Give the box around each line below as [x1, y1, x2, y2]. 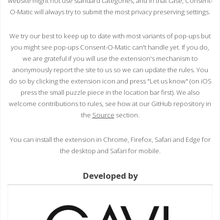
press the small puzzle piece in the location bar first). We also [20, 88, 200, 97]
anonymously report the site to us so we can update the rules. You [12, 65, 208, 75]
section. [114, 110, 139, 120]
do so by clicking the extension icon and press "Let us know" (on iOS [8, 77, 212, 86]
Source [92, 110, 114, 120]
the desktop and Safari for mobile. [59, 146, 161, 156]
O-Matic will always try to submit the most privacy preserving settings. [10, 7, 210, 16]
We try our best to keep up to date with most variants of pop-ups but [9, 31, 211, 41]
